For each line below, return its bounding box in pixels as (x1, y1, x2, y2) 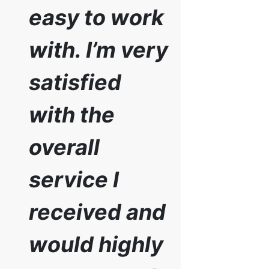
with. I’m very (28, 37, 168, 64)
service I (28, 166, 119, 193)
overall (28, 134, 100, 161)
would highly (28, 231, 163, 258)
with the (28, 101, 115, 128)
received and (28, 199, 166, 226)
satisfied (28, 69, 121, 96)
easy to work (28, 4, 164, 31)
